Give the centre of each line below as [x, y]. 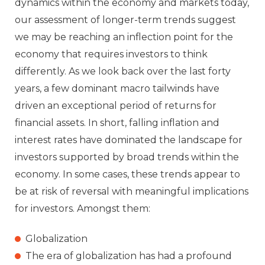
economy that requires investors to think [111, 54]
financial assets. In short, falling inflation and [117, 122]
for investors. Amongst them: [83, 208]
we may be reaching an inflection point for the [124, 37]
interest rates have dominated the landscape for [129, 140]
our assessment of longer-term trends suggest [125, 20]
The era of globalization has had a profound [129, 256]
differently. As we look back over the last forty [123, 71]
